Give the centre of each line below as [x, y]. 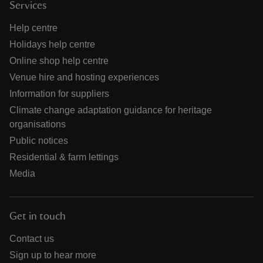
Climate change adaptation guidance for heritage [111, 110]
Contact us [32, 239]
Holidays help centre [52, 45]
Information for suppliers [59, 94]
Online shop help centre [59, 61]
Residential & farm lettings [64, 157]
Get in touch [38, 217]
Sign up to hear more [53, 255]
